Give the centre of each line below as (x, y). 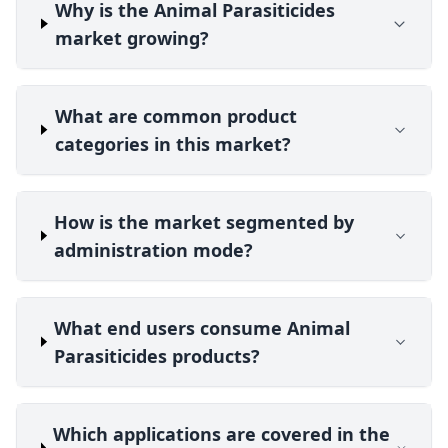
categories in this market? (172, 143)
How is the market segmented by (204, 221)
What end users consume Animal (202, 327)
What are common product (175, 115)
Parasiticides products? (157, 355)
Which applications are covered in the (222, 433)
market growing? (132, 37)
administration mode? (154, 249)
